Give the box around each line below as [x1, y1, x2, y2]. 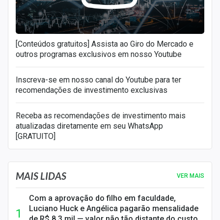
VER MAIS [177, 172, 204, 179]
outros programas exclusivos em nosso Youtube [16, 50, 182, 59]
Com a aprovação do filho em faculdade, [29, 193, 176, 203]
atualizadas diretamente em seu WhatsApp [16, 121, 163, 131]
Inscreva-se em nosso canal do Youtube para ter [16, 75, 181, 84]
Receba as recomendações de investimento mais [16, 111, 186, 120]
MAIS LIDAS [16, 170, 66, 182]
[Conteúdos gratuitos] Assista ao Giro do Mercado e [16, 39, 193, 49]
